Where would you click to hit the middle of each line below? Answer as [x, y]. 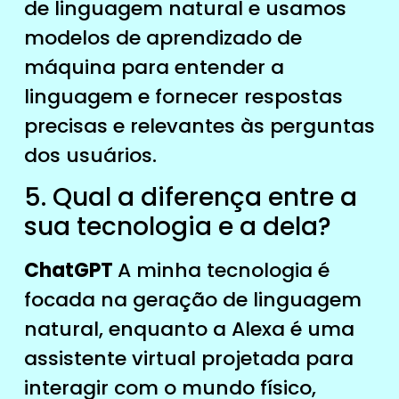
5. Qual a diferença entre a [190, 197]
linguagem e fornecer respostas [183, 96]
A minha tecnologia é [223, 270]
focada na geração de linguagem [192, 299]
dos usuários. [90, 155]
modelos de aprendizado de [163, 37]
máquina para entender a [154, 67]
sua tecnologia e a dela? [177, 226]
